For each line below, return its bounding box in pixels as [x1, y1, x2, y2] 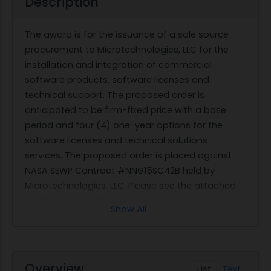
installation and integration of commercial [25, 58, 212, 71]
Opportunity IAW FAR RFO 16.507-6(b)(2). [25, 209, 202, 222]
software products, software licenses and [25, 73, 209, 86]
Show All [110, 203, 146, 215]
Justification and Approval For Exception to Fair [25, 194, 232, 207]
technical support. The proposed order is [25, 88, 204, 101]
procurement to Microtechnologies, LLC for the [25, 43, 229, 56]
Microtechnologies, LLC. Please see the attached [25, 179, 236, 192]
